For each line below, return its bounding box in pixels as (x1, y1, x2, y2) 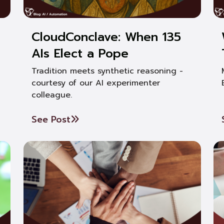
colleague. (31, 89, 72, 101)
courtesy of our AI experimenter (31, 77, 160, 89)
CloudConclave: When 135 (31, 28, 181, 46)
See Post (31, 112, 70, 126)
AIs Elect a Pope (31, 44, 128, 62)
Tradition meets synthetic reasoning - (31, 65, 183, 77)
